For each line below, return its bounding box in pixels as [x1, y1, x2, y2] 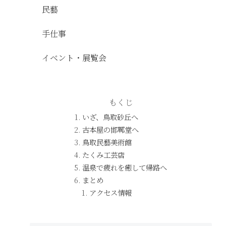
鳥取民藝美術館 [82, 137, 132, 148]
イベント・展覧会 [42, 52, 107, 64]
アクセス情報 [89, 187, 132, 198]
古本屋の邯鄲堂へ [82, 124, 139, 135]
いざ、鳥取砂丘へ [82, 111, 138, 123]
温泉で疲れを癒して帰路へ [82, 162, 167, 173]
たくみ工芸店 [82, 149, 125, 160]
